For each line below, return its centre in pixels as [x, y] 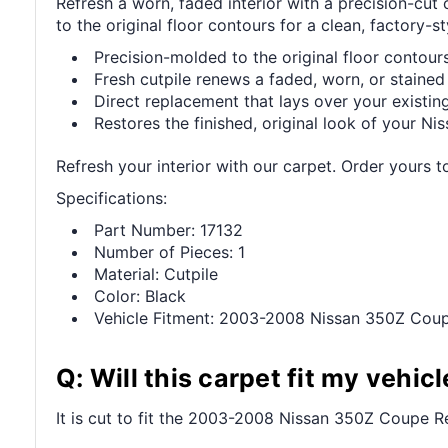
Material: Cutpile [156, 273]
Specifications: [111, 197]
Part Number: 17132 [169, 229]
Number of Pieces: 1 [170, 251]
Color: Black [140, 295]
